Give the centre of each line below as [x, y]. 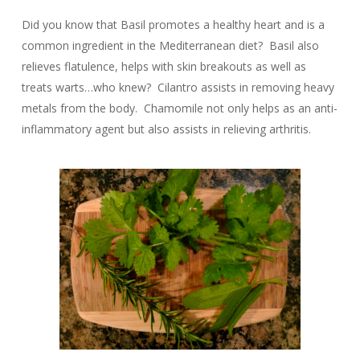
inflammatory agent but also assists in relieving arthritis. [166, 129]
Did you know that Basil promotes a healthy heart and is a [173, 25]
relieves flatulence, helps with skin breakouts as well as [164, 66]
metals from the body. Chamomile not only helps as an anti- [179, 108]
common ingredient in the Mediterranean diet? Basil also [170, 45]
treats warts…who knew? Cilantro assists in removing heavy [178, 87]
